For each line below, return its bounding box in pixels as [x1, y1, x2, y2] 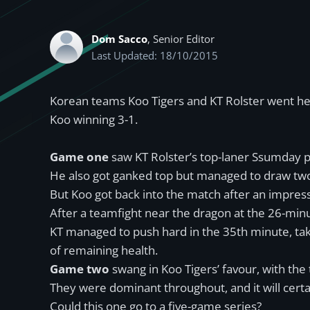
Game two [50, 261, 109, 277]
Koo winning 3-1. [50, 111, 138, 127]
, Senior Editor [147, 32, 215, 46]
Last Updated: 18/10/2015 [91, 48, 218, 62]
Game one [50, 149, 109, 165]
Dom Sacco [91, 32, 147, 46]
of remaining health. [50, 242, 158, 258]
